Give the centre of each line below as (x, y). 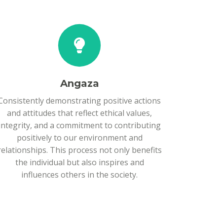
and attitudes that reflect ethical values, (79, 113)
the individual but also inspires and (79, 162)
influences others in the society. (79, 175)
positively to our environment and (79, 138)
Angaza (79, 83)
